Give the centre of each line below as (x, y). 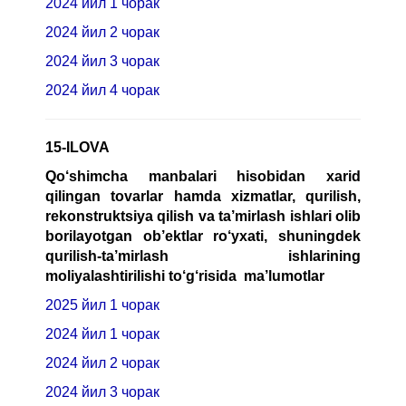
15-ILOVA (79, 147)
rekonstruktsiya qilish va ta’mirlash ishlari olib (203, 216)
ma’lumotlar (284, 275)
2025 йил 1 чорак (104, 304)
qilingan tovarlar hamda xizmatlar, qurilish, (203, 196)
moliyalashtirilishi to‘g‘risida (143, 275)
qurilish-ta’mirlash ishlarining (203, 256)
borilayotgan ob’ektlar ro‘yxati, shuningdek (203, 236)
